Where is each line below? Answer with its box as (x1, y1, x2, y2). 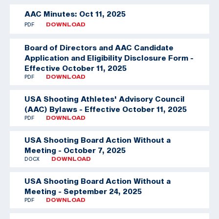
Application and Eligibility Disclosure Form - (24, 53, 194, 62)
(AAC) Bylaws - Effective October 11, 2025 (24, 104, 187, 113)
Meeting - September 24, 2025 (24, 186, 142, 196)
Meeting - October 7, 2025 (24, 145, 126, 154)
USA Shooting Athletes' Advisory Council (24, 94, 185, 103)
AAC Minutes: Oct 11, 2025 (24, 9, 126, 19)
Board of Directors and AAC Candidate (24, 43, 174, 52)
